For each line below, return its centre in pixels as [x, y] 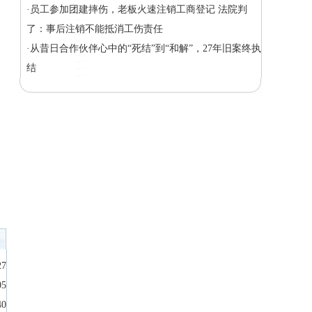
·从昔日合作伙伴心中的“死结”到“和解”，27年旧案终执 [144, 48]
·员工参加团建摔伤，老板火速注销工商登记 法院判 [137, 9]
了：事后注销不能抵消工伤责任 [95, 29]
